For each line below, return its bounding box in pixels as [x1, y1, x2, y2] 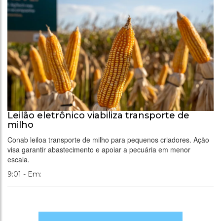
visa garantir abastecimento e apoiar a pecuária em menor [7, 145, 190, 155]
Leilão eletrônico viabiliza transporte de [7, 110, 189, 121]
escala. [7, 154, 30, 165]
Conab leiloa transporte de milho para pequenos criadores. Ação [7, 135, 209, 145]
